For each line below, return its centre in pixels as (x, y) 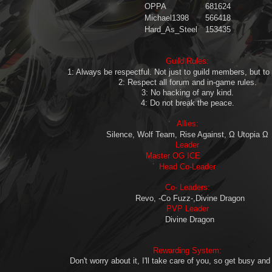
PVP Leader (187, 209)
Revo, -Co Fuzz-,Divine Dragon (187, 199)
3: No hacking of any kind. (187, 93)
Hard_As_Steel (171, 30)
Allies (186, 124)
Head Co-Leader (187, 167)
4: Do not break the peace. (187, 103)
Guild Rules (186, 61)
